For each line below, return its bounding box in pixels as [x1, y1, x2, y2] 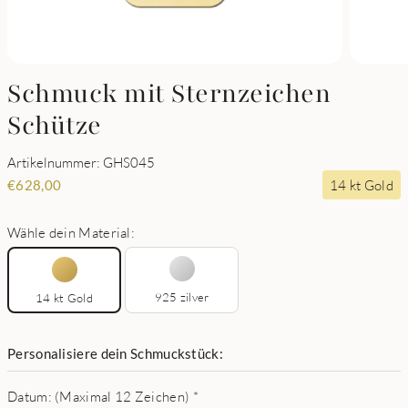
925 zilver [154, 290, 209, 304]
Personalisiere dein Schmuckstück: [7, 345, 223, 362]
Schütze [7, 108, 102, 143]
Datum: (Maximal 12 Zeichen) [7, 388, 190, 404]
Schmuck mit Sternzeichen [7, 76, 331, 111]
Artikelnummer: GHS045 [7, 154, 155, 170]
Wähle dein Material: [7, 224, 135, 240]
